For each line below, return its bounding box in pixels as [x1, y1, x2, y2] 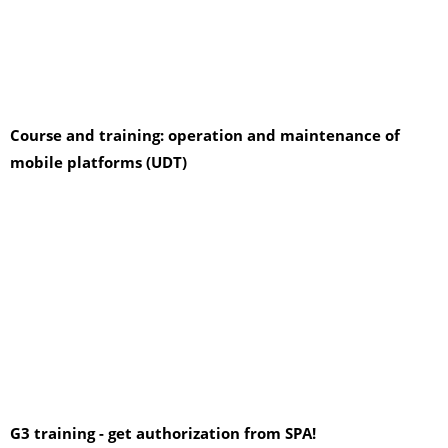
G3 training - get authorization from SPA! [10, 422, 316, 443]
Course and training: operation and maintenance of [10, 124, 400, 145]
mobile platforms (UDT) [10, 151, 187, 172]
